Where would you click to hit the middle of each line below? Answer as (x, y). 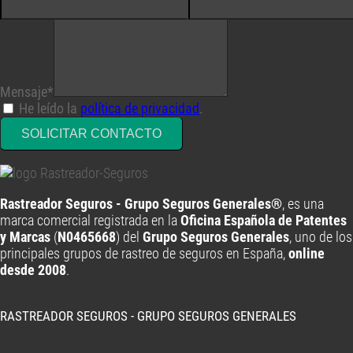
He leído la (50, 108)
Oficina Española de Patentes (264, 220)
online (307, 253)
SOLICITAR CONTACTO (91, 134)
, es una (303, 204)
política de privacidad (140, 108)
